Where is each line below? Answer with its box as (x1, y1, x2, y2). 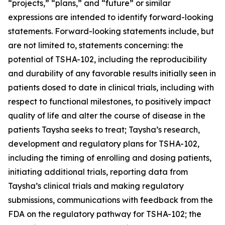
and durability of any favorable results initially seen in (8, 68, 216, 79)
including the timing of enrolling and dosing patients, (8, 153, 211, 163)
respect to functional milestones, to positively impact (8, 96, 211, 107)
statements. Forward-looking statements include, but (8, 26, 214, 37)
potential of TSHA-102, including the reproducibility (8, 54, 207, 65)
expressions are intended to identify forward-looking (8, 12, 213, 23)
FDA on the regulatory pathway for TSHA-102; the (8, 209, 201, 219)
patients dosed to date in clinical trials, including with (8, 82, 214, 93)
